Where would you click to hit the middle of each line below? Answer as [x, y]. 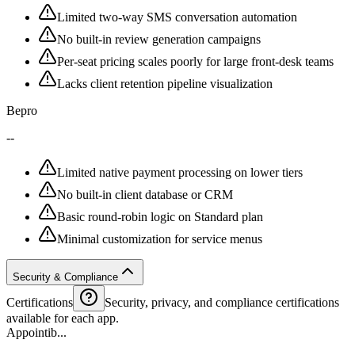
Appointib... [36, 332]
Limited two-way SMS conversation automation [177, 17]
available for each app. [63, 318]
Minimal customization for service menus [160, 239]
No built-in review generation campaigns [159, 39]
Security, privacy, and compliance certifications [222, 302]
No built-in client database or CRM [145, 194]
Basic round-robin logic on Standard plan [160, 216]
